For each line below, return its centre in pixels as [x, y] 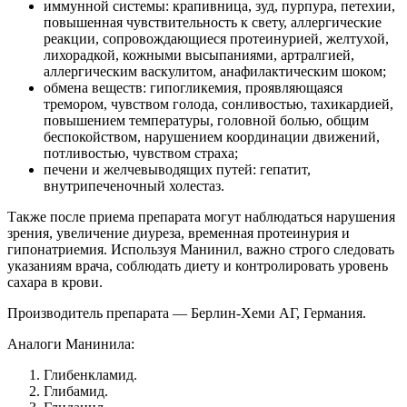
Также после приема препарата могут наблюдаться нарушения [201, 216]
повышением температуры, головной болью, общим [206, 120]
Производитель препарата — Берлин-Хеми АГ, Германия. [187, 313]
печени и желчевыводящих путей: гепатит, [177, 169]
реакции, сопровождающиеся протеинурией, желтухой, [216, 38]
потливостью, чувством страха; [141, 153]
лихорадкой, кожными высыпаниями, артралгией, [199, 55]
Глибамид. [76, 391]
